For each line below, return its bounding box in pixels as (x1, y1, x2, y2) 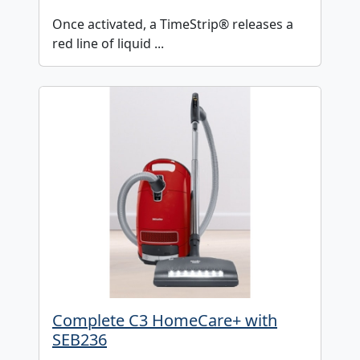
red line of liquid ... (52, 35, 164, 53)
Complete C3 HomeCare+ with (52, 309, 277, 331)
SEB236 (52, 328, 107, 350)
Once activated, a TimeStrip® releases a (52, 15, 293, 34)
